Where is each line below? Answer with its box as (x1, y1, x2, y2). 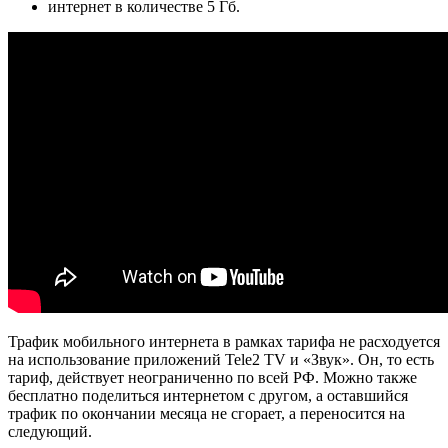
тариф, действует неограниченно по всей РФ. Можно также (8, 369, 417, 387)
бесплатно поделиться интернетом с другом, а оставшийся (8, 387, 408, 405)
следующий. (8, 423, 92, 441)
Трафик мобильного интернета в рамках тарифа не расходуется (8, 333, 440, 351)
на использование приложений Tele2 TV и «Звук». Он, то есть (8, 351, 434, 369)
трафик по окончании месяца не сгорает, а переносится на (8, 405, 405, 423)
